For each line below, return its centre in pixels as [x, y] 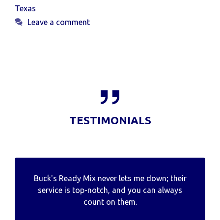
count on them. [110, 202]
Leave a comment [58, 22]
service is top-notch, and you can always [110, 190]
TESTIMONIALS [110, 120]
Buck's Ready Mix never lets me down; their [110, 178]
